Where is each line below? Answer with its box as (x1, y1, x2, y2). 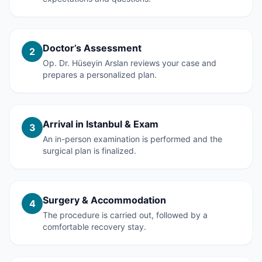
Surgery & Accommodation (43, 194, 166, 206)
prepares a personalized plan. (43, 70, 157, 80)
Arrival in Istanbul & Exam (43, 118, 158, 130)
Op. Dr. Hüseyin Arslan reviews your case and (43, 58, 216, 68)
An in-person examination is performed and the (43, 134, 222, 144)
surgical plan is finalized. (43, 146, 136, 156)
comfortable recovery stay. (43, 222, 146, 232)
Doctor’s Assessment (43, 42, 142, 54)
